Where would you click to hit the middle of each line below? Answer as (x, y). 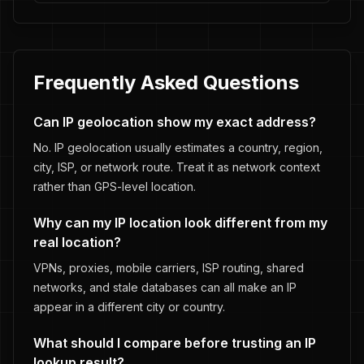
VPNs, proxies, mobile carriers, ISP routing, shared (169, 268)
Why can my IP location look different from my (180, 223)
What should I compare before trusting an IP (175, 343)
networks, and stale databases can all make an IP (165, 287)
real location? (77, 242)
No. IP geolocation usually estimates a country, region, (178, 147)
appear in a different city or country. (129, 307)
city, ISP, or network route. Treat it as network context (177, 167)
